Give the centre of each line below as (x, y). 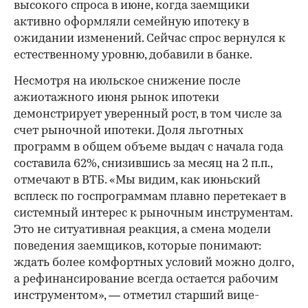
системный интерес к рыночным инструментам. (153, 213)
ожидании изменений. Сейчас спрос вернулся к (150, 38)
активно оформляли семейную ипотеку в (131, 22)
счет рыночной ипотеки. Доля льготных (129, 131)
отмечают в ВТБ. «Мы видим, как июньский (137, 180)
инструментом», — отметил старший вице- (136, 296)
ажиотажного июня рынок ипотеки (117, 98)
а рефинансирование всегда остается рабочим (146, 279)
